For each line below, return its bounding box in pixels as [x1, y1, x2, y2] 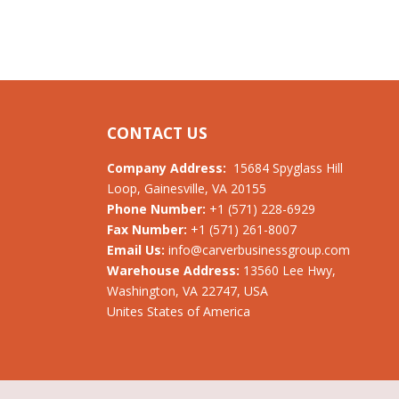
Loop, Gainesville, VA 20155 [106, 180, 266, 197]
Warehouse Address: [106, 262, 243, 279]
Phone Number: [106, 200, 209, 217]
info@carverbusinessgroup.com [167, 241, 350, 258]
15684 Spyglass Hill [229, 159, 343, 176]
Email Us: [106, 241, 168, 258]
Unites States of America [106, 303, 250, 320]
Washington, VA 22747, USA [106, 282, 268, 299]
